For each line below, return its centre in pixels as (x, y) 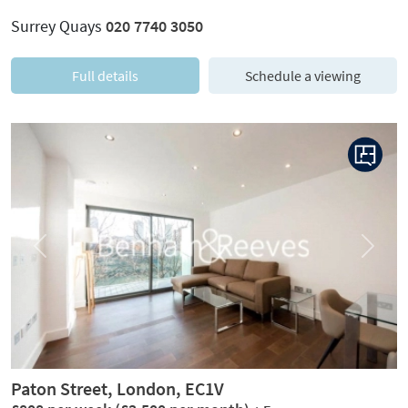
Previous (62, 254)
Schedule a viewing (303, 76)
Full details (105, 76)
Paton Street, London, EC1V (117, 388)
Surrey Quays (58, 26)
